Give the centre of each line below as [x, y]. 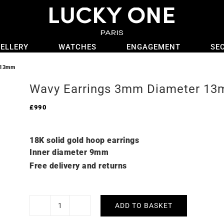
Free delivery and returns [78, 166]
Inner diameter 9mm [69, 152]
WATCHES [77, 47]
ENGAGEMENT [153, 47]
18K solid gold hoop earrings [84, 140]
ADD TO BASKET [144, 205]
